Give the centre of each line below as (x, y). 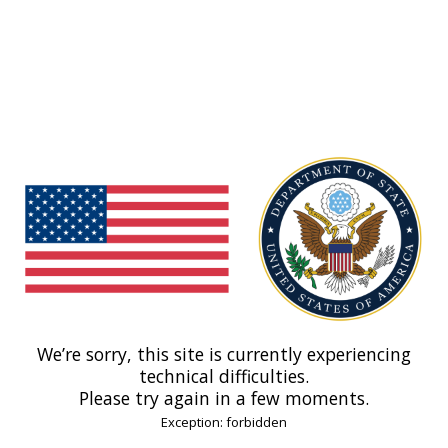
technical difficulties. (224, 376)
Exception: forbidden (224, 422)
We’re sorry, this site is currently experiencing (224, 354)
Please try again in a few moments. (224, 398)
